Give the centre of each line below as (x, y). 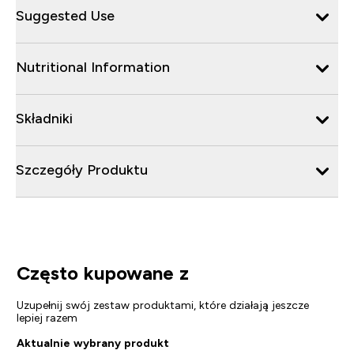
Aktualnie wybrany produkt (92, 343)
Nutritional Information (93, 67)
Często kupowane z (102, 273)
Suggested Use (65, 15)
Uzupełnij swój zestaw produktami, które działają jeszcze (162, 305)
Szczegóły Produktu (82, 169)
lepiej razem (47, 317)
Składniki (44, 118)
